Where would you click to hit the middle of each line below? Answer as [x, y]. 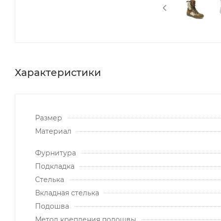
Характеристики [58, 72]
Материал [53, 131]
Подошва [52, 206]
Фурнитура [55, 153]
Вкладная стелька [67, 193]
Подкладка [55, 166]
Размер [49, 118]
